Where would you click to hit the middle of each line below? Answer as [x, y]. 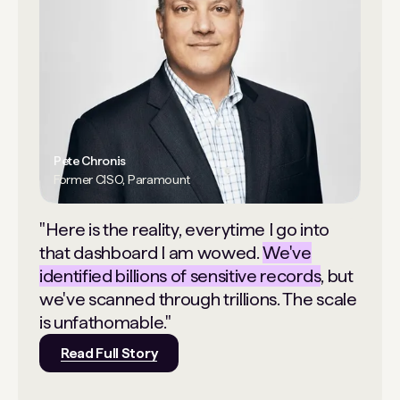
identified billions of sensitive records [180, 276]
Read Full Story [109, 354]
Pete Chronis [90, 161]
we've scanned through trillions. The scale [198, 300]
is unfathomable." [105, 323]
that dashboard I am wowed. [151, 253]
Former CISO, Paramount [122, 180]
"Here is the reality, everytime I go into [184, 230]
